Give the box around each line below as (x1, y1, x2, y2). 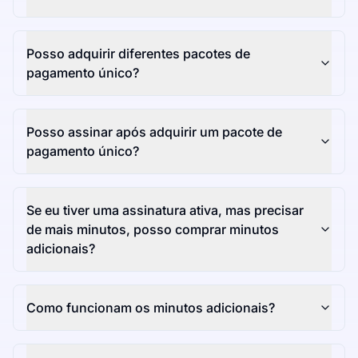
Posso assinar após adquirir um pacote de (26, 124, 282, 141)
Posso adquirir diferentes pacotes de (26, 46, 250, 62)
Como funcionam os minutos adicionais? (26, 300, 275, 316)
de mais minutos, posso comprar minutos (26, 221, 279, 238)
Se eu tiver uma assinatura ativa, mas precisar (26, 202, 304, 219)
